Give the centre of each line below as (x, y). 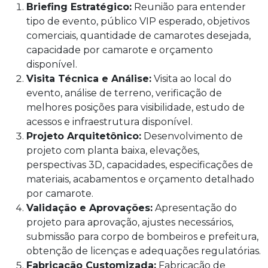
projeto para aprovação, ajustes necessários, (130, 222)
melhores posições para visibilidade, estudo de (135, 107)
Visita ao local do (191, 78)
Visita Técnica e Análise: (89, 78)
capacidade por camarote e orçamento (120, 50)
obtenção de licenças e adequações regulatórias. (144, 251)
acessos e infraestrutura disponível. (109, 121)
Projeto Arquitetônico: (84, 136)
